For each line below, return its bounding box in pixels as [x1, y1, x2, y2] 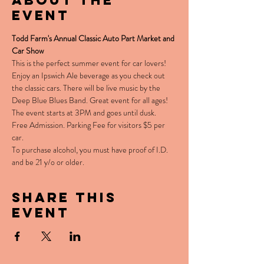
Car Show [12, 45, 44, 57]
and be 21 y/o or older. [12, 156, 86, 168]
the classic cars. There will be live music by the [12, 82, 162, 94]
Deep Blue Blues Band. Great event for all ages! [12, 94, 170, 106]
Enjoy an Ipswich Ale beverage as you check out [12, 70, 167, 81]
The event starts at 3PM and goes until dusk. [12, 107, 156, 118]
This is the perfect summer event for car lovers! [12, 57, 168, 69]
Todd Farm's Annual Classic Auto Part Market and [12, 32, 176, 44]
